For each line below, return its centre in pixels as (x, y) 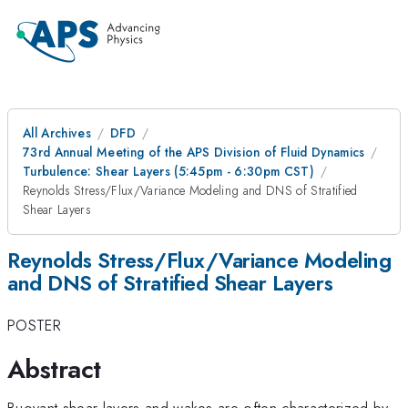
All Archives (57, 133)
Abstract (54, 369)
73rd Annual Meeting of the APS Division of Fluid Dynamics (194, 152)
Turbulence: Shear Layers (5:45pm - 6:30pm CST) (169, 171)
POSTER (34, 326)
